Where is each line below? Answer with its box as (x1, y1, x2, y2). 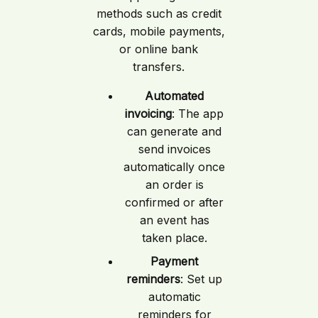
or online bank (119, 41, 199, 56)
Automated (145, 88, 204, 103)
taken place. (141, 230, 207, 245)
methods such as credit (96, 6, 221, 21)
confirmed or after (125, 194, 224, 209)
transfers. (133, 59, 185, 74)
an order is (145, 177, 204, 192)
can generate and (127, 124, 222, 138)
